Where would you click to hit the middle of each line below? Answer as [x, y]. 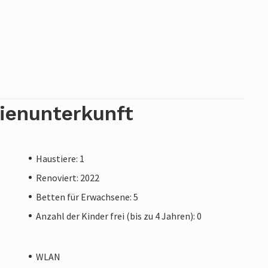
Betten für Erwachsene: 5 [87, 197]
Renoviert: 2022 [68, 177]
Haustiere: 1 [60, 158]
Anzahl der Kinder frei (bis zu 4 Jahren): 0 [119, 216]
